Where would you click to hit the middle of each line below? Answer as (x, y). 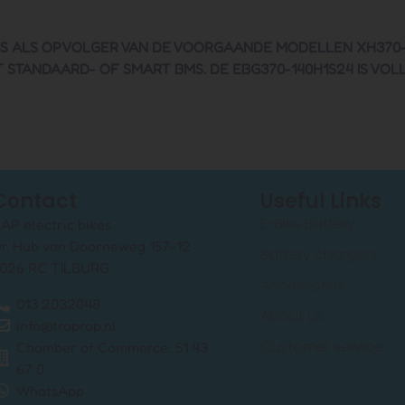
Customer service (321, 347)
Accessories (302, 286)
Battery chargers (319, 255)
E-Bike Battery (307, 224)
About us (292, 316)
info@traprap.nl (67, 326)
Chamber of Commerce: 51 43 (113, 348)
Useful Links (320, 202)
